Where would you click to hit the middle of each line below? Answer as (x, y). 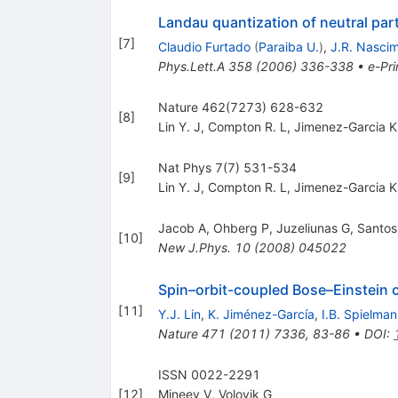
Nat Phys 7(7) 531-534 (227, 167)
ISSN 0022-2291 (209, 374)
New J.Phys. (194, 247)
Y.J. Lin (179, 314)
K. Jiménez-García (261, 314)
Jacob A (182, 227)
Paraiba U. (288, 46)
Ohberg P (241, 227)
